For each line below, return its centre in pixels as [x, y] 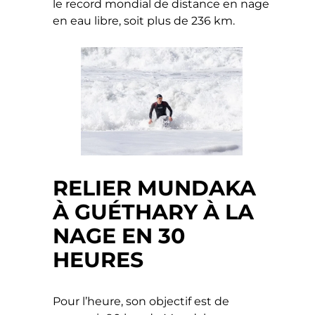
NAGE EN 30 [119, 236]
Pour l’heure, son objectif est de [141, 301]
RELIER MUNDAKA [155, 188]
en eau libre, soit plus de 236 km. [146, 21]
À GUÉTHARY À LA [154, 212]
